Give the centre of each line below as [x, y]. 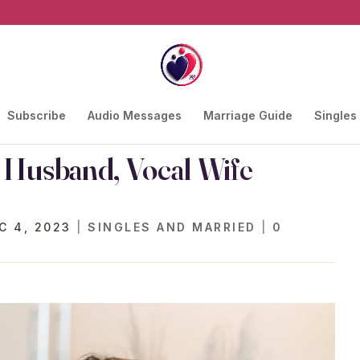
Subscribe [36, 115]
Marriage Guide [247, 115]
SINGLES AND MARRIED [172, 227]
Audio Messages [134, 115]
